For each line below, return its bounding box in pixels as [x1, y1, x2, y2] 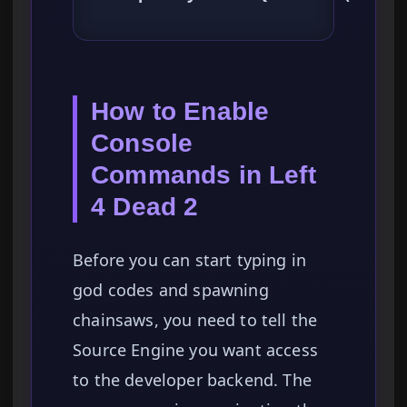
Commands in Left [91, 161, 316, 190]
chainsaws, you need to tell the [73, 309, 318, 332]
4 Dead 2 [91, 193, 199, 222]
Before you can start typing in [73, 249, 307, 272]
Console [91, 129, 194, 158]
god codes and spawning [73, 279, 269, 302]
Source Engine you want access [73, 339, 319, 362]
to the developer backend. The [73, 369, 313, 392]
